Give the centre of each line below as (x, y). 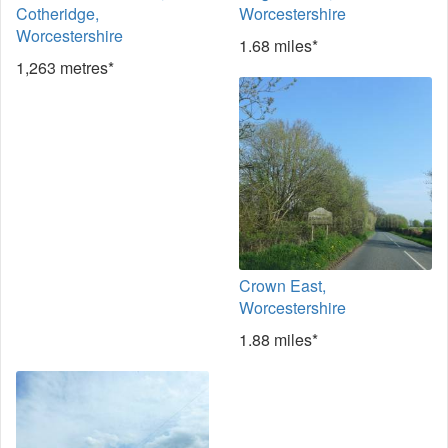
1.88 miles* (278, 339)
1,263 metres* (65, 67)
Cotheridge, (57, 13)
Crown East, (282, 285)
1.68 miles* (278, 45)
